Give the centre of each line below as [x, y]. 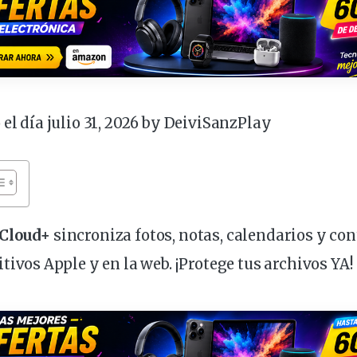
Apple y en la [91, 265]
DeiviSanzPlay [218, 123]
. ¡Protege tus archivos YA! [261, 265]
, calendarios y [275, 236]
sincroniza [93, 236]
